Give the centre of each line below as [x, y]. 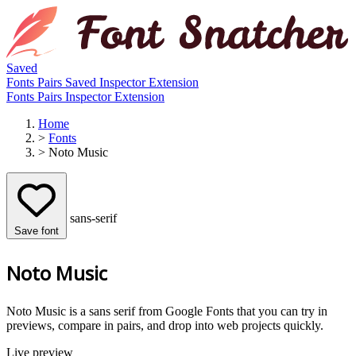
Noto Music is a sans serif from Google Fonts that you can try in [167, 311]
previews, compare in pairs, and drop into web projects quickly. [165, 326]
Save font [37, 230]
